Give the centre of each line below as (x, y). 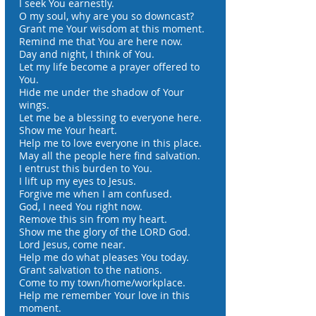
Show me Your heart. (68, 130)
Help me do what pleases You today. (104, 257)
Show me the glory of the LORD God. (105, 232)
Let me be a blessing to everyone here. (110, 117)
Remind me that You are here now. (101, 41)
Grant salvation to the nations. (91, 270)
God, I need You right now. (81, 206)
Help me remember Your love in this (104, 295)
